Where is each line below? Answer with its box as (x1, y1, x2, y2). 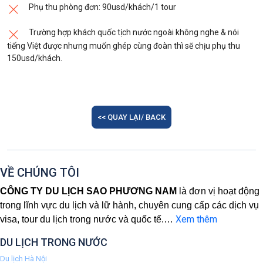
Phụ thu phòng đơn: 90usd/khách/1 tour (29, 2, 176, 12)
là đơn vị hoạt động (177, 186, 259, 197)
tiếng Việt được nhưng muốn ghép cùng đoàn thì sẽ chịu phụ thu (7, 41, 240, 51)
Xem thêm (176, 214, 217, 225)
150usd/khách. (7, 53, 62, 63)
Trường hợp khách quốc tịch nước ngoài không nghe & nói (29, 28, 239, 38)
